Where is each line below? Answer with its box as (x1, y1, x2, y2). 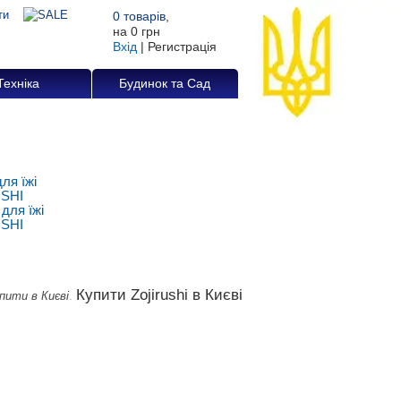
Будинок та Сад (119, 76, 211, 90)
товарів (120, 9, 166, 23)
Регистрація (148, 39, 217, 54)
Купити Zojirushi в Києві (76, 286, 243, 303)
